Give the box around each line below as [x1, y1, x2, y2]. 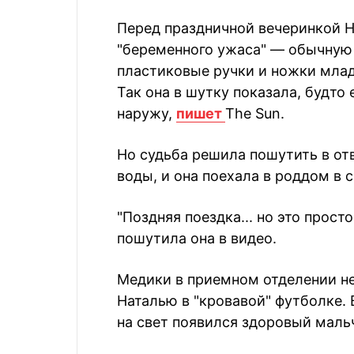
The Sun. [225, 105, 284, 122]
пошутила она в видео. [117, 230, 277, 247]
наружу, [117, 105, 176, 122]
